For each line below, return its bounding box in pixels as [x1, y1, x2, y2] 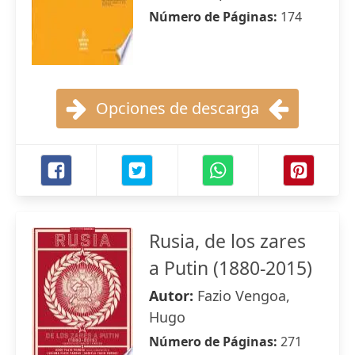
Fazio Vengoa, [197, 286, 290, 305]
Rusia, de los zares [149, 228, 306, 254]
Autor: [149, 286, 197, 305]
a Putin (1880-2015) [149, 255, 312, 281]
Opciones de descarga [96, 97, 259, 119]
